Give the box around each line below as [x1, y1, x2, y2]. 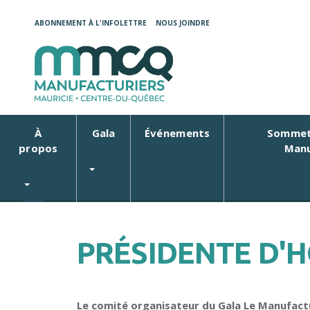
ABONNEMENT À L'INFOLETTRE [35, 18, 147, 28]
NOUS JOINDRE [156, 18, 210, 28]
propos [18, 141, 58, 155]
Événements [144, 126, 210, 140]
